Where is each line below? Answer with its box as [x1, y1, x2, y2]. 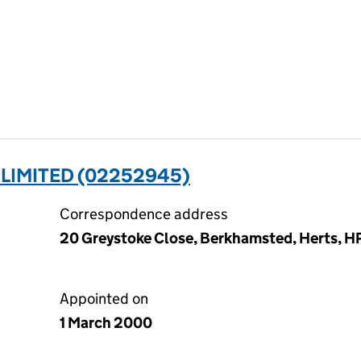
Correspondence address [60, 205, 228, 223]
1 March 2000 [60, 313, 152, 332]
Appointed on [60, 289, 148, 308]
